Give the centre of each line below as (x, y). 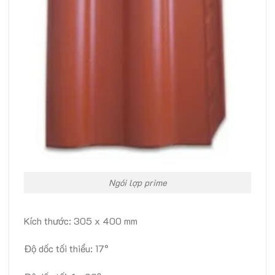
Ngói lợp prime (137, 182)
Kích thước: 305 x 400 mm (81, 220)
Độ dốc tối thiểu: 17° (66, 249)
